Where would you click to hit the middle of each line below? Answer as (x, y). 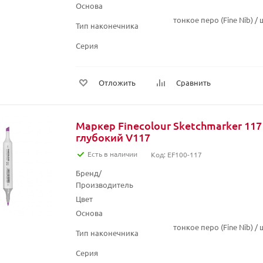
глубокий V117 (113, 137)
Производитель (104, 185)
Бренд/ (89, 173)
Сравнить (193, 82)
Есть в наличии (112, 154)
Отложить (117, 82)
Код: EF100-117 (176, 154)
